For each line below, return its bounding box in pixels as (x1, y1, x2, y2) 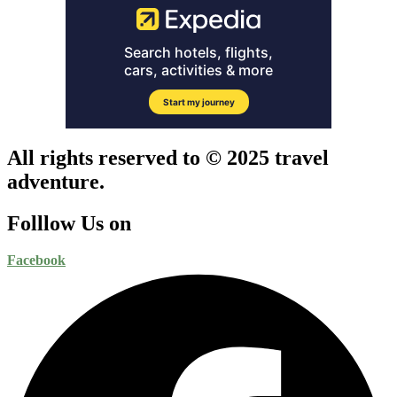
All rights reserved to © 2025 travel (7, 145, 329, 169)
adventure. (7, 169, 105, 193)
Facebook (7, 253, 66, 269)
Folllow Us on (7, 211, 131, 235)
